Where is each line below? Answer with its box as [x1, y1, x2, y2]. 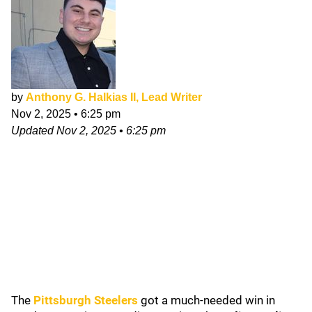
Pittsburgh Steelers [33, 293, 138, 307]
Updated [11, 125, 56, 136]
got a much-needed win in [138, 293, 275, 307]
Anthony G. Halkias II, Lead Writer [26, 91, 202, 103]
